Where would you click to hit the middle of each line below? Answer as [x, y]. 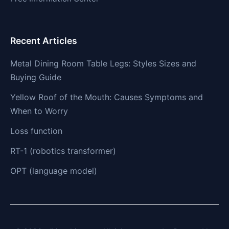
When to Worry [39, 111]
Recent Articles [44, 40]
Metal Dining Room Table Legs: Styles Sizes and [103, 63]
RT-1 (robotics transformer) [63, 151]
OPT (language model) [54, 170]
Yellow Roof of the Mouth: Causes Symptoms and [107, 97]
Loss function [36, 131]
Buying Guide [36, 77]
